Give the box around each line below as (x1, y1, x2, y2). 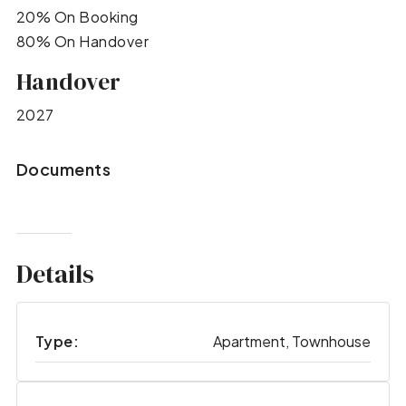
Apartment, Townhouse (213, 331, 372, 351)
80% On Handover (15, 32, 150, 52)
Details (15, 256, 94, 292)
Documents (15, 159, 111, 180)
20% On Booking (15, 7, 139, 27)
